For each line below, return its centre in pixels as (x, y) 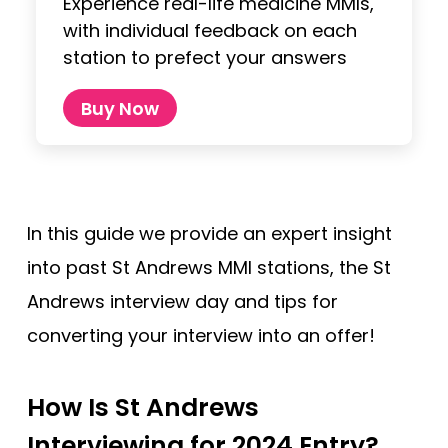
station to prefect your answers (205, 58)
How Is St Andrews (143, 407)
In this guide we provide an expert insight (209, 233)
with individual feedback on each (210, 31)
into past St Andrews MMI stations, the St (209, 267)
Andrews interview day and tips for (182, 301)
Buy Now (120, 108)
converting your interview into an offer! (201, 335)
